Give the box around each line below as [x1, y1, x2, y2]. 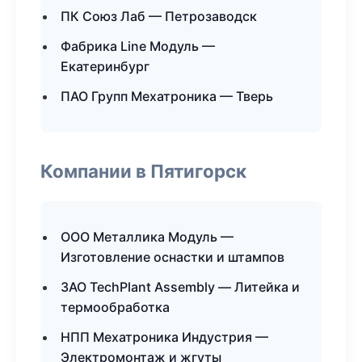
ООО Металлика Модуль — [61, 229, 234, 245]
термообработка [61, 299, 170, 315]
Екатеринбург [61, 58, 149, 74]
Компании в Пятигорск [40, 160, 246, 182]
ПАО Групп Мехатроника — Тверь [61, 88, 273, 104]
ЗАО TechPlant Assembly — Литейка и [61, 279, 300, 295]
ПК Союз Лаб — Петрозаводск [61, 8, 257, 24]
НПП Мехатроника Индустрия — [61, 329, 268, 345]
